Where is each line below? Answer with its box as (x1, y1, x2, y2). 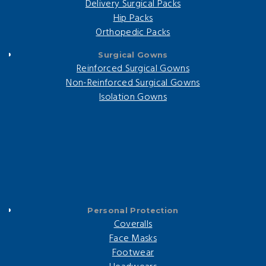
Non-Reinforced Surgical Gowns (66, 75, 200, 91)
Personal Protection (87, 205, 179, 215)
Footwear (112, 245, 154, 261)
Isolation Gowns (99, 89, 167, 105)
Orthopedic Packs (96, 24, 170, 40)
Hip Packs (113, 10, 153, 26)
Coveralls (113, 216, 153, 232)
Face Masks (109, 230, 157, 246)
